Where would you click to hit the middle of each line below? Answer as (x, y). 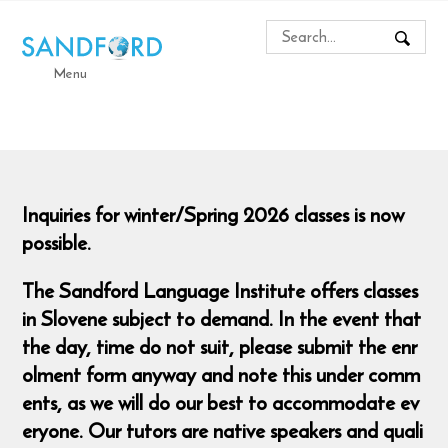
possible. (57, 242)
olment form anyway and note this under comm (221, 375)
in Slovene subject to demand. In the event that (222, 319)
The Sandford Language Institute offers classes (220, 291)
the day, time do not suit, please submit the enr (220, 347)
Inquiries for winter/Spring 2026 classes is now (213, 214)
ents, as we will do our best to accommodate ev (221, 403)
